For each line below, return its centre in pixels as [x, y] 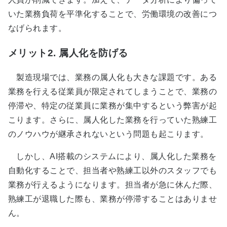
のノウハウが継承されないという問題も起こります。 [108, 134]
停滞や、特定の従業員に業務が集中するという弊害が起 [112, 106]
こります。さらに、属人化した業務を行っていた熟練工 [112, 120]
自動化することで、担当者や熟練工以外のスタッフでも [112, 171]
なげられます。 [37, 28]
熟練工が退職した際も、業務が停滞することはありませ [112, 199]
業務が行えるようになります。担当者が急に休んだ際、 [113, 185]
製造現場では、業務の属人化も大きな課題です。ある [112, 78]
